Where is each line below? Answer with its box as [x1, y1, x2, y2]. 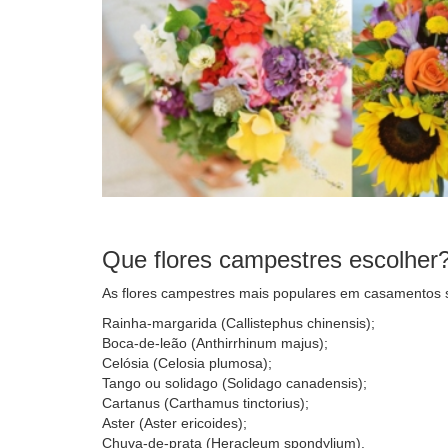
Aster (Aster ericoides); [102, 414, 251, 431]
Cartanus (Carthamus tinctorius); [102, 394, 309, 411]
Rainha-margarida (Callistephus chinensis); [102, 314, 375, 331]
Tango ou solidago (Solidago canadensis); [102, 374, 371, 391]
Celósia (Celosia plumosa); [102, 354, 276, 371]
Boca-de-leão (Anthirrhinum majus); [102, 334, 328, 351]
